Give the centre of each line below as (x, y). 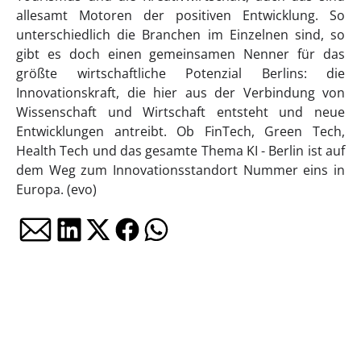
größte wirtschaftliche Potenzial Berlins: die (180, 73)
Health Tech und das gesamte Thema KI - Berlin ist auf (180, 151)
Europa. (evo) (56, 189)
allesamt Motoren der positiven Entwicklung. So (180, 15)
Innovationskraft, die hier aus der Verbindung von (180, 93)
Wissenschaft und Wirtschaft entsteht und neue (180, 112)
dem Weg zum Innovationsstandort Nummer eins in (180, 170)
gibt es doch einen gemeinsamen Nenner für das (180, 54)
